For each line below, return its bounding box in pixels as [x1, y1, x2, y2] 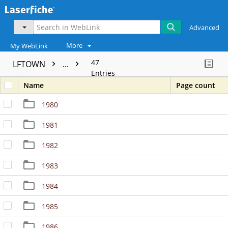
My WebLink [10, 42, 48, 51]
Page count [176, 80, 215, 91]
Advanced [189, 23, 220, 32]
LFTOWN [13, 59, 47, 70]
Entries [91, 68, 115, 78]
